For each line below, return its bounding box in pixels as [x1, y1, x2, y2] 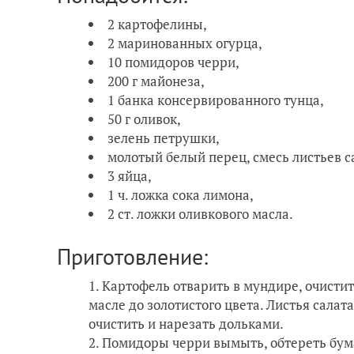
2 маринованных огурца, [107, 33, 265, 52]
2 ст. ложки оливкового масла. [107, 204, 296, 223]
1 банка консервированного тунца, [107, 90, 326, 109]
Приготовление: [57, 241, 208, 271]
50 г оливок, [107, 109, 183, 128]
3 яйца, [107, 166, 154, 185]
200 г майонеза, [107, 71, 207, 90]
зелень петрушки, [107, 128, 222, 147]
